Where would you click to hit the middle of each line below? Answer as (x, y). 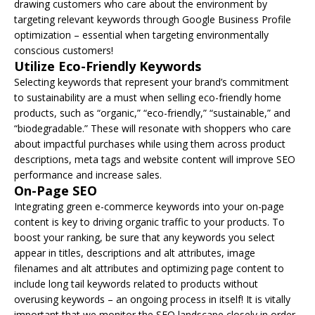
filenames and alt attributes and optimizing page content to (149, 268)
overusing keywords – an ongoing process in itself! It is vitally (152, 299)
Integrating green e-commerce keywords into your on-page (149, 206)
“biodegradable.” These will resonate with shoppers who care (153, 128)
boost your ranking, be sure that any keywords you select (144, 237)
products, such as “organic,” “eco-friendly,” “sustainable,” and (152, 112)
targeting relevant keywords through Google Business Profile (153, 19)
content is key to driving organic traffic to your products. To (149, 221)
